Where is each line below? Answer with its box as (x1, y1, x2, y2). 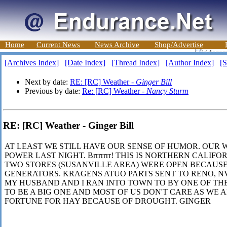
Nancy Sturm (146, 87, 188, 95)
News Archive (95, 41, 139, 49)
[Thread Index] (111, 58, 160, 67)
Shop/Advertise (155, 41, 203, 49)
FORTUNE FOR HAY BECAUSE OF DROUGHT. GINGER (5, 197, 211, 206)
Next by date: (25, 78, 70, 86)
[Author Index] (166, 58, 214, 67)
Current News (36, 41, 80, 49)
